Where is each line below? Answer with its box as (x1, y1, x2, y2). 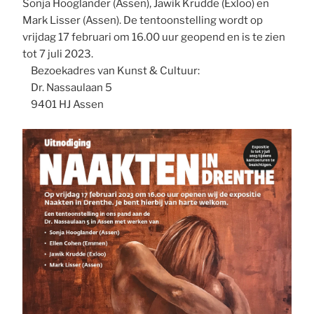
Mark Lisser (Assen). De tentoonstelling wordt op (22, 14, 264, 27)
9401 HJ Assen (22, 98, 104, 111)
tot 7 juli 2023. (22, 48, 94, 60)
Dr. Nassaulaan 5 (22, 81, 113, 94)
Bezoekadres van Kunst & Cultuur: (22, 64, 200, 77)
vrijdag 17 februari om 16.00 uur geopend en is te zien (22, 31, 286, 43)
